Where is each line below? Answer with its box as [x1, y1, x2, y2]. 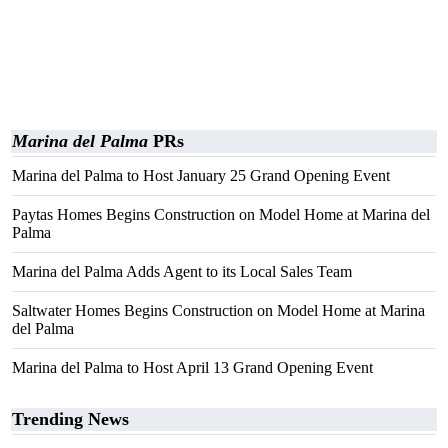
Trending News [12, 409, 129, 429]
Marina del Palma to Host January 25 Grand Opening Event [12, 167, 390, 184]
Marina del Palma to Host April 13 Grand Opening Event [12, 359, 373, 376]
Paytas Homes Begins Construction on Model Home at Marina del [12, 206, 430, 223]
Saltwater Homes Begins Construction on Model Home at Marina [12, 302, 425, 319]
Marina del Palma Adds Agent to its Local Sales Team [12, 263, 352, 280]
